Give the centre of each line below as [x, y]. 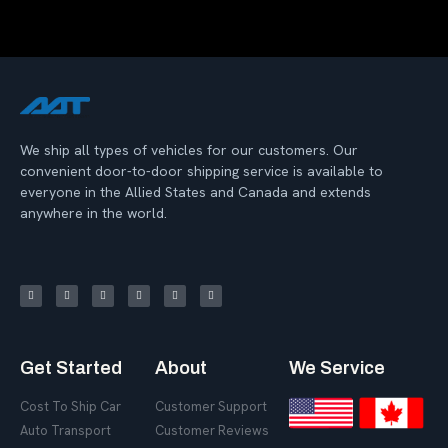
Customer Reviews [211, 431]
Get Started [71, 368]
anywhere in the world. [93, 213]
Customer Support [210, 407]
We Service [337, 368]
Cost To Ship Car [70, 407]
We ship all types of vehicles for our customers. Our [189, 150]
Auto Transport [65, 431]
